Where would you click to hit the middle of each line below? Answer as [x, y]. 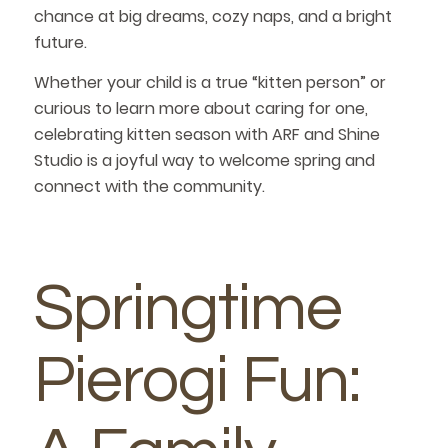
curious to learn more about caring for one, [200, 108]
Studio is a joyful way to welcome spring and [204, 160]
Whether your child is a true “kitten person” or [209, 82]
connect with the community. [149, 186]
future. [60, 43]
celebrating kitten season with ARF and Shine [206, 134]
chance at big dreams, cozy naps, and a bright [212, 17]
